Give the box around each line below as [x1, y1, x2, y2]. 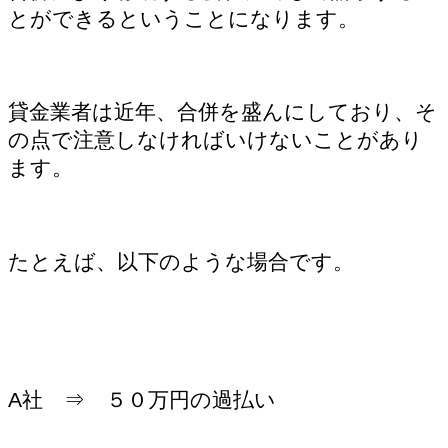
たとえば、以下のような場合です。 [8, 249, 354, 273]
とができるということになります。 [8, 6, 359, 30]
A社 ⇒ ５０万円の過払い [8, 388, 276, 412]
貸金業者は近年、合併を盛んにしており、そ [8, 100, 437, 124]
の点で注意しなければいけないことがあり [8, 128, 423, 152]
